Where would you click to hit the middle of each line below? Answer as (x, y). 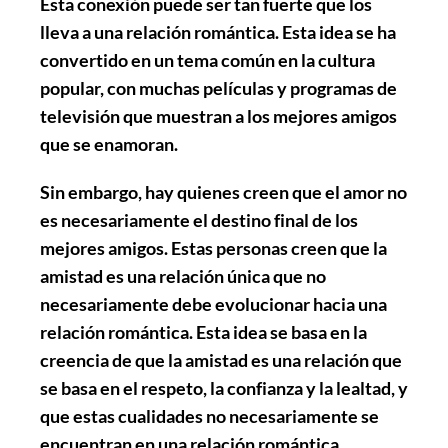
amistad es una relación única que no (183, 275)
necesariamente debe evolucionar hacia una (213, 303)
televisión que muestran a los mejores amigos (218, 115)
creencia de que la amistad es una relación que (221, 359)
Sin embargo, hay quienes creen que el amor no (223, 191)
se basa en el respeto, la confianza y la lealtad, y (224, 387)
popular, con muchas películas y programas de (218, 87)
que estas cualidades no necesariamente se (209, 415)
